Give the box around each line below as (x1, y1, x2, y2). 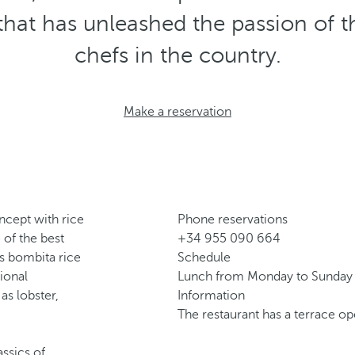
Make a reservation (124, 105, 231, 119)
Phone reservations (177, 212, 288, 227)
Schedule (177, 250, 231, 265)
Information (177, 288, 245, 303)
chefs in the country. (74, 43, 281, 67)
